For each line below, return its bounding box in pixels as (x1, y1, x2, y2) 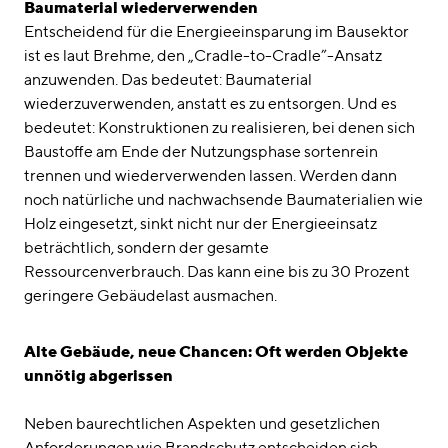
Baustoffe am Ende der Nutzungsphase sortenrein (24, 141, 378, 161)
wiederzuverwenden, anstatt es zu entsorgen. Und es (24, 93, 397, 113)
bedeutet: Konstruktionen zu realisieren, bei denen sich (24, 117, 415, 137)
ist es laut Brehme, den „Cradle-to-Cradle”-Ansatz (24, 45, 382, 65)
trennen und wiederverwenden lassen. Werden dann (24, 165, 397, 185)
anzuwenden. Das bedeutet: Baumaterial (24, 69, 312, 89)
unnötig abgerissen (24, 365, 173, 385)
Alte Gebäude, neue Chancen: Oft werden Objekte (24, 341, 408, 361)
